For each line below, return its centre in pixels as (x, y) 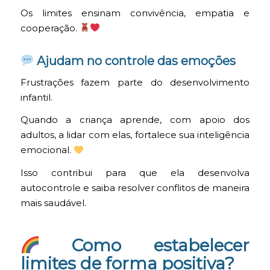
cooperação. (50, 28)
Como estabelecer (145, 246)
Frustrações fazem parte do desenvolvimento (135, 82)
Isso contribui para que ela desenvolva (135, 173)
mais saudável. (53, 203)
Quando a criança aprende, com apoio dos (135, 120)
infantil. (36, 97)
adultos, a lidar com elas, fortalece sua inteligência (135, 135)
